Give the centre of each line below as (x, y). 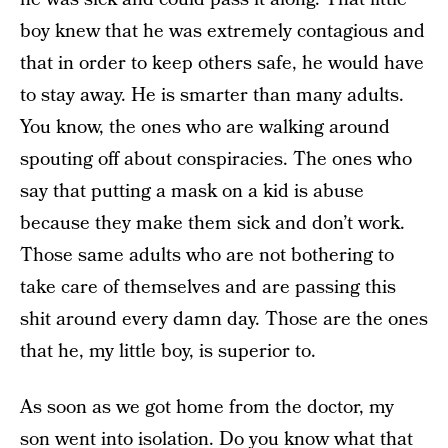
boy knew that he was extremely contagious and (222, 32)
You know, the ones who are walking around (205, 128)
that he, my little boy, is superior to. (168, 352)
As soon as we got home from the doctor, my (207, 408)
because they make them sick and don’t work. (212, 224)
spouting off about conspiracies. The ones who (216, 160)
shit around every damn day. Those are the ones (224, 320)
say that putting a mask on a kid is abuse (192, 192)
